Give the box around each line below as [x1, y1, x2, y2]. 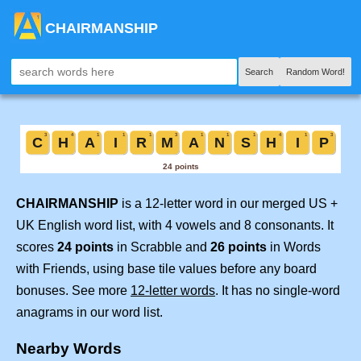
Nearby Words [16, 340, 122, 358]
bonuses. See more [16, 283, 131, 297]
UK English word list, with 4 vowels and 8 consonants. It [16, 218, 334, 232]
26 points [210, 239, 267, 254]
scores [16, 239, 57, 254]
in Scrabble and [114, 239, 210, 254]
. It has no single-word [215, 283, 340, 297]
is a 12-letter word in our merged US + [118, 196, 338, 210]
